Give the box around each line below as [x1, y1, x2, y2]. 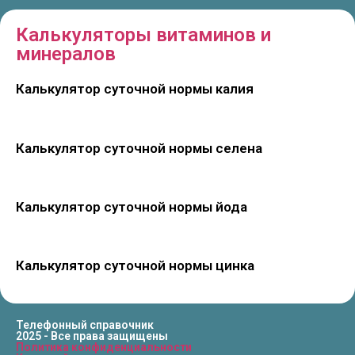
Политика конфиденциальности [16, 340, 192, 353]
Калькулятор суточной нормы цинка [16, 258, 254, 274]
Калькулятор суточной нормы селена [16, 139, 262, 156]
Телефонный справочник [16, 318, 154, 331]
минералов [16, 43, 116, 66]
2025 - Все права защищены [16, 329, 168, 342]
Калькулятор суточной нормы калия [16, 81, 254, 97]
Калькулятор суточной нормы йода [16, 198, 247, 215]
